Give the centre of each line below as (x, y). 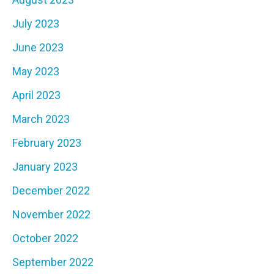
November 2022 (51, 215)
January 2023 (45, 167)
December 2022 (51, 191)
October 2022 (45, 239)
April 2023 (36, 95)
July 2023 (36, 24)
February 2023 (47, 143)
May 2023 (36, 72)
